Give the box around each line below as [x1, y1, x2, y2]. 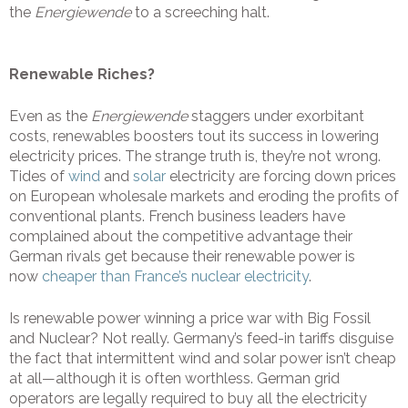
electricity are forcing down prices [166, 168, 396, 186]
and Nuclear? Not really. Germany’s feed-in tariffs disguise [9, 330, 393, 348]
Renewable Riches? [9, 66, 155, 84]
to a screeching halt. [131, 4, 270, 22]
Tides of [9, 168, 68, 186]
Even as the [9, 107, 91, 126]
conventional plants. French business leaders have [9, 208, 345, 226]
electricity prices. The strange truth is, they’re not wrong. [9, 148, 381, 166]
